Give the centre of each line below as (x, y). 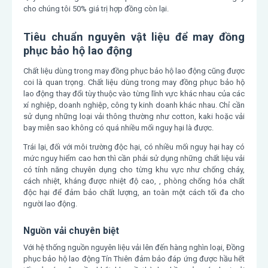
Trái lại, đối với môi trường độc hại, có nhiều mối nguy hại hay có (134, 147)
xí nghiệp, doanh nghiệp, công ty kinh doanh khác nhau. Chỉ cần (134, 105)
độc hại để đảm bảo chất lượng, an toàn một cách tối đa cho (134, 192)
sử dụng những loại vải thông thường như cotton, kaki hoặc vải (134, 116)
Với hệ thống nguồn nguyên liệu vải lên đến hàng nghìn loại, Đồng (134, 247)
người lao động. (50, 203)
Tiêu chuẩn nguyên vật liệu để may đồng (134, 36)
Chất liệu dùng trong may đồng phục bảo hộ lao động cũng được (134, 71)
